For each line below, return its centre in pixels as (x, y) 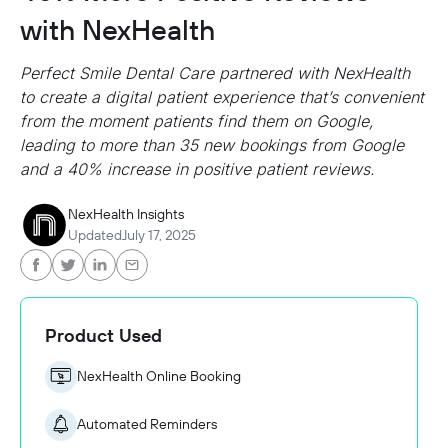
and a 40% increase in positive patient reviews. (197, 168)
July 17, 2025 (159, 234)
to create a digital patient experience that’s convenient (222, 96)
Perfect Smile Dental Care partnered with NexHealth (215, 72)
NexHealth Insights (126, 213)
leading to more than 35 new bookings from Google (212, 144)
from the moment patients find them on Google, (197, 120)
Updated (95, 234)
